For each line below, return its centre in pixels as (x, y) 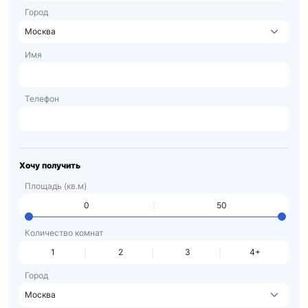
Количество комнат (64, 233)
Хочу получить (50, 165)
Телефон (42, 99)
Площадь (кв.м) (56, 186)
